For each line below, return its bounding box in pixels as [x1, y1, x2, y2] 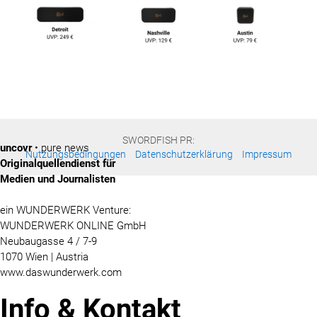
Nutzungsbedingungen [25, 148, 126, 160]
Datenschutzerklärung [135, 148, 233, 160]
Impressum [242, 148, 292, 160]
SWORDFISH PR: [122, 134, 195, 146]
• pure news [32, 141, 89, 154]
